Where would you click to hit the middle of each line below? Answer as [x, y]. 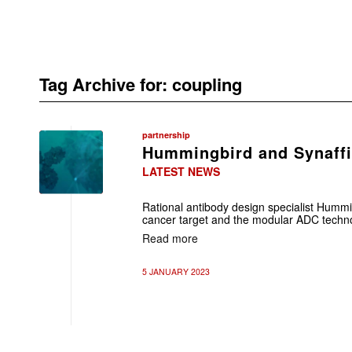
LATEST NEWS [181, 171]
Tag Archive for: [106, 84]
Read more [170, 238]
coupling [207, 84]
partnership [166, 135]
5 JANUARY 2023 [176, 271]
